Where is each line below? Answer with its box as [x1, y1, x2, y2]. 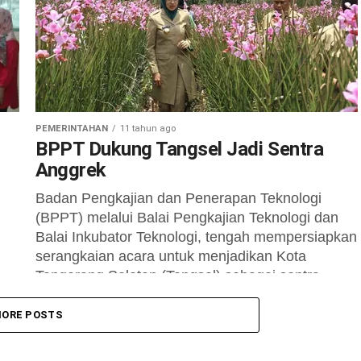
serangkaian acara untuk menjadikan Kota [35, 248, 306, 264]
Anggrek [35, 159, 106, 181]
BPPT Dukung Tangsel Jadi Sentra [35, 138, 324, 160]
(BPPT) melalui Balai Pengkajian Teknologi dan [35, 210, 338, 226]
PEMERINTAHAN [35, 123, 108, 134]
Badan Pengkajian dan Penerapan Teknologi [35, 190, 322, 206]
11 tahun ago [120, 123, 176, 134]
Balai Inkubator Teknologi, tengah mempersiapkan [35, 229, 357, 245]
